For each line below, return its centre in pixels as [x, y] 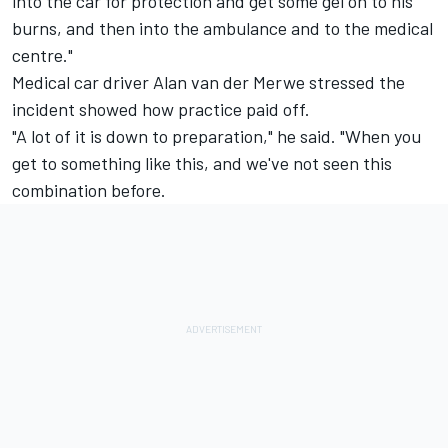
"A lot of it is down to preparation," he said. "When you [216, 135]
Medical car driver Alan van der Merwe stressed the [208, 81]
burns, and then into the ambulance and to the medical [222, 27]
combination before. [89, 189]
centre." [42, 54]
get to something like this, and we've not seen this [202, 162]
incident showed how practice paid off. [161, 108]
